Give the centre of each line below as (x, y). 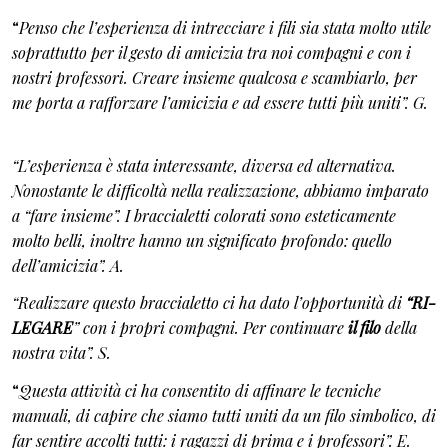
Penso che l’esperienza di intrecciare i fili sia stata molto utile (225, 27)
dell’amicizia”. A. (68, 265)
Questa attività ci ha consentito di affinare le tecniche (200, 390)
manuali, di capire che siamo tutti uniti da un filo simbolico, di (224, 415)
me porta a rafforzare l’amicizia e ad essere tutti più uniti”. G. (222, 102)
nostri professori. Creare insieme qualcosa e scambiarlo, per (214, 77)
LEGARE (42, 327)
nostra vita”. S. (61, 352)
